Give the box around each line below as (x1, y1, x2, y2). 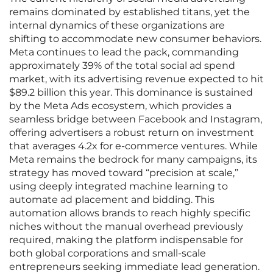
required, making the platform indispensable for (9, 234, 243, 246)
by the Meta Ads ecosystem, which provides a (9, 100, 232, 112)
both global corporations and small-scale (9, 247, 206, 260)
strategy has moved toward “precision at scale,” (9, 167, 238, 179)
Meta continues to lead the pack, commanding (9, 46, 239, 58)
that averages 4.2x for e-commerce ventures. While (9, 140, 258, 152)
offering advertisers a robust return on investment (9, 127, 254, 139)
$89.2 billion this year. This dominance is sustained (9, 87, 253, 99)
